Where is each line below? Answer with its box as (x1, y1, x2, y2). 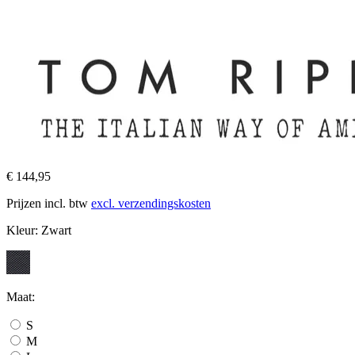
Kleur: (6, 223, 41, 237)
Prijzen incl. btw (6, 196, 91, 210)
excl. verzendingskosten (91, 196, 211, 210)
